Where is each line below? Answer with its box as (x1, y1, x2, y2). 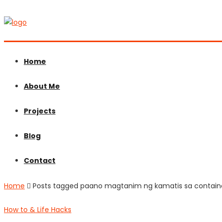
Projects (24, 106, 55, 116)
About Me (24, 81, 60, 91)
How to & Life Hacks (4, 205, 71, 215)
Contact (24, 156, 55, 166)
